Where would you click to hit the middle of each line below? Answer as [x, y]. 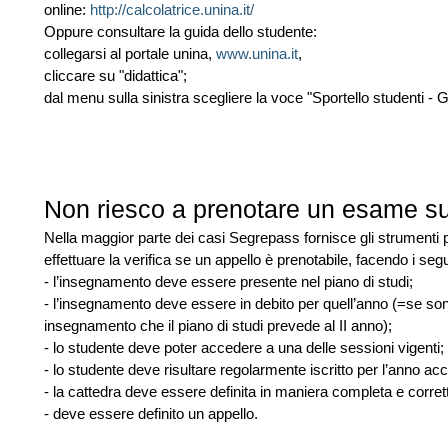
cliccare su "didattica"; [115, 75]
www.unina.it [257, 53]
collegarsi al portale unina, [130, 53]
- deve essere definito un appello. [151, 413]
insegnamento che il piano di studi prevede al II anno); [218, 325]
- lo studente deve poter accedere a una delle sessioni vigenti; [244, 347]
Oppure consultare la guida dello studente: [180, 31]
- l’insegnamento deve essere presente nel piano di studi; [228, 281]
